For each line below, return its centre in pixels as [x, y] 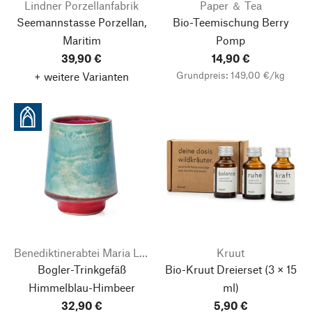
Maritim [81, 40]
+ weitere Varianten [81, 76]
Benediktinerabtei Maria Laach [143, 252]
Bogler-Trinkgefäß [81, 269]
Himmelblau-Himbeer [81, 287]
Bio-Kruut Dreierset [213, 269]
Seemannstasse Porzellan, [81, 22]
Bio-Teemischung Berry [231, 22]
